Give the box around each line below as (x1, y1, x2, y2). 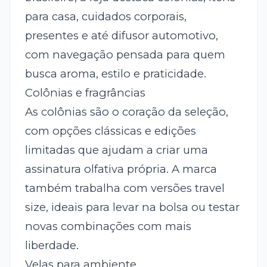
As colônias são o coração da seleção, (24, 105, 228, 119)
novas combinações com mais (24, 219, 191, 234)
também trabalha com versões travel (24, 181, 225, 195)
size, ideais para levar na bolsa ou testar (24, 200, 240, 215)
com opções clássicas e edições (24, 124, 196, 138)
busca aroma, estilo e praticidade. (24, 67, 206, 81)
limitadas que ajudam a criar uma (24, 143, 208, 157)
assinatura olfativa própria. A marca (24, 162, 217, 176)
